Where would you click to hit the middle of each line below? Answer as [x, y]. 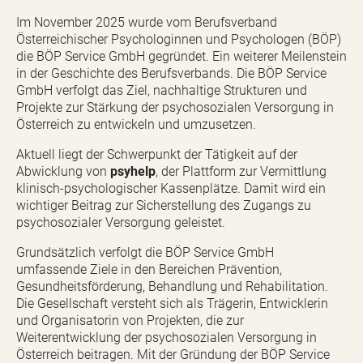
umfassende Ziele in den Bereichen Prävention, [149, 269]
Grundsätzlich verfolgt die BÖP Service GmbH [145, 252]
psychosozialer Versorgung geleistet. [121, 222]
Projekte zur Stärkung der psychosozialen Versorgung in [175, 107]
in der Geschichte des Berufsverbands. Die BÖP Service [171, 73]
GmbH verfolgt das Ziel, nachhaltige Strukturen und [162, 90]
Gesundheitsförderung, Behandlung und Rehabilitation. [172, 286]
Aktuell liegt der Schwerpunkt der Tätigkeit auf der [157, 154]
